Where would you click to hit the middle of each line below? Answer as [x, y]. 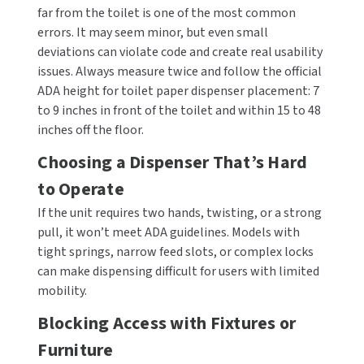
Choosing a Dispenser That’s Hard [173, 162]
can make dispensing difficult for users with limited [179, 271]
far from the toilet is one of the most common [167, 13]
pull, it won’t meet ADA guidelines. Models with [169, 232]
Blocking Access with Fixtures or [167, 323]
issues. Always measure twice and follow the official [180, 71]
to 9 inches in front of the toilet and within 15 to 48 [180, 110]
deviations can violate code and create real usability [180, 52]
